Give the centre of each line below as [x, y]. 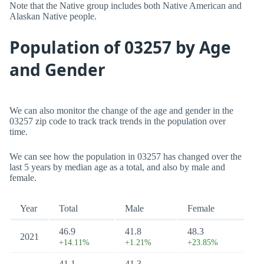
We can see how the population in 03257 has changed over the [126, 156]
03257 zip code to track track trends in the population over [118, 121]
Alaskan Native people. [53, 16]
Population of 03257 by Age [120, 47]
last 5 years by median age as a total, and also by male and [117, 167]
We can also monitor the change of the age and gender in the [121, 110]
